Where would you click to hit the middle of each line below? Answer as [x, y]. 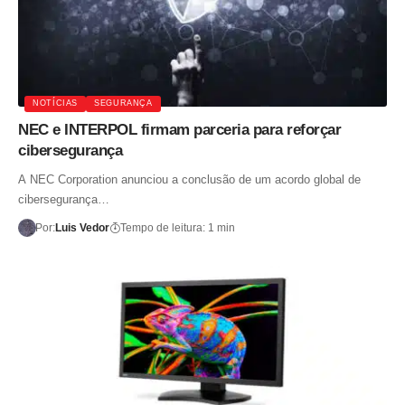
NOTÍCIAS [56, 104]
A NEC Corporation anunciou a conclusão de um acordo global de [189, 179]
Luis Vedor [82, 227]
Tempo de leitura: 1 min [177, 227]
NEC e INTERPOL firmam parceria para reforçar [179, 129]
